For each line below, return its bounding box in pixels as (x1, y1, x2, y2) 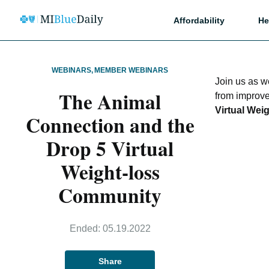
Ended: (69, 223, 103, 234)
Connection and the (25, 110, 195, 139)
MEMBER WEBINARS (94, 66, 168, 74)
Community (58, 181, 162, 210)
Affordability (174, 15, 225, 25)
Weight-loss (60, 157, 160, 186)
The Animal (59, 87, 161, 116)
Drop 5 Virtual (46, 134, 174, 163)
